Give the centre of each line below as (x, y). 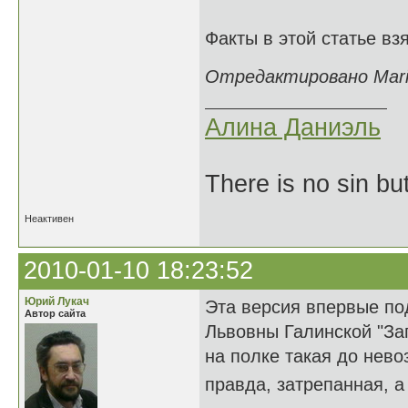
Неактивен (49, 219)
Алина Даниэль (293, 127)
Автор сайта (55, 313)
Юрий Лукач (57, 301)
